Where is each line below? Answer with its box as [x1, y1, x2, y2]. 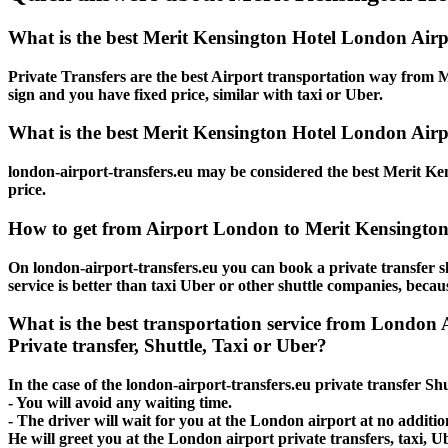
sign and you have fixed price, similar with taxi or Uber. [8, 85, 383, 103]
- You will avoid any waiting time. [8, 393, 232, 411]
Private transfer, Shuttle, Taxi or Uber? [8, 335, 327, 357]
